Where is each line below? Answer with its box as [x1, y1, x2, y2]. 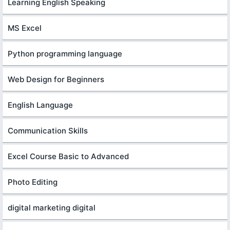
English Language [8, 100, 73, 110]
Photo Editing [8, 177, 57, 187]
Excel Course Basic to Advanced [8, 151, 129, 162]
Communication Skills [8, 126, 88, 136]
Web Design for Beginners [8, 74, 104, 85]
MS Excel [8, 23, 42, 33]
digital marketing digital [8, 203, 95, 213]
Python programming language [8, 49, 122, 59]
